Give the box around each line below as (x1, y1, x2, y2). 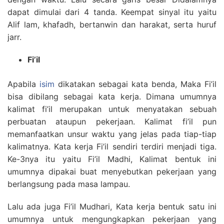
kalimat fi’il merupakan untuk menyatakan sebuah (7, 104, 216, 114)
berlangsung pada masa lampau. (7, 179, 130, 189)
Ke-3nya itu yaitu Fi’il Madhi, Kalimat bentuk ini (7, 154, 216, 164)
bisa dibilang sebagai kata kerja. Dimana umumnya (7, 91, 216, 101)
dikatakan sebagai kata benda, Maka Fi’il (54, 79, 216, 89)
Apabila (7, 79, 39, 89)
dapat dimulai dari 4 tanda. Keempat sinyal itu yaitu (7, 7, 216, 17)
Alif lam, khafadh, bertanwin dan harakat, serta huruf (7, 19, 216, 29)
